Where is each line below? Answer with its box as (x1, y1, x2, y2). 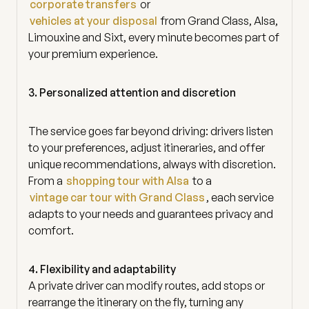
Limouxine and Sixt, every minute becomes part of (28, 30, 279, 44)
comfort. (28, 223, 74, 237)
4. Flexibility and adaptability (28, 261, 176, 276)
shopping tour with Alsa (66, 173, 189, 188)
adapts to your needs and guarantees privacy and (28, 206, 273, 221)
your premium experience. (28, 46, 158, 61)
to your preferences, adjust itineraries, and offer (28, 140, 265, 154)
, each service (206, 190, 274, 204)
